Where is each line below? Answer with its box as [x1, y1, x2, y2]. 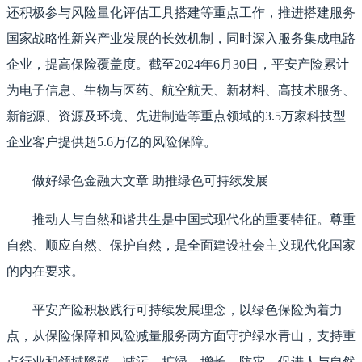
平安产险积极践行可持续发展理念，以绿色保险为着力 [32, 303, 343, 318]
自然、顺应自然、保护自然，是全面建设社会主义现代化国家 [6, 238, 356, 253]
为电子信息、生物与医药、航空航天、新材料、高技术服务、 [6, 83, 356, 98]
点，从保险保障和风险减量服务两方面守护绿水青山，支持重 [6, 329, 356, 343]
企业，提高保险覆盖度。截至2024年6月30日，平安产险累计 [6, 57, 349, 72]
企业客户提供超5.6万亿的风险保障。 [6, 135, 217, 149]
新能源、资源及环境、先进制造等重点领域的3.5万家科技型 [6, 109, 346, 124]
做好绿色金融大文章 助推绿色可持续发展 [32, 174, 268, 188]
